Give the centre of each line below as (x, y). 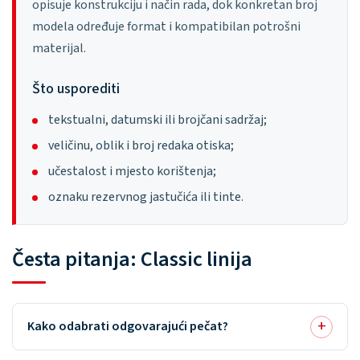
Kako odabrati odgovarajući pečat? (128, 326)
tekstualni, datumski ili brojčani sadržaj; (157, 120)
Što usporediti (76, 89)
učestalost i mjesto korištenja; (132, 171)
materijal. (59, 48)
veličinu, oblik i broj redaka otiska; (141, 145)
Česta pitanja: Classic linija (132, 259)
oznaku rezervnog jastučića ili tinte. (146, 197)
